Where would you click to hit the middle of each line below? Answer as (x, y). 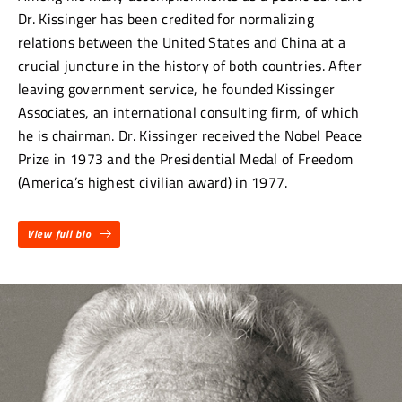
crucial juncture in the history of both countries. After (190, 65)
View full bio (59, 234)
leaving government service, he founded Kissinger (177, 88)
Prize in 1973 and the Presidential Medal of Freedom (186, 158)
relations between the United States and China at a (182, 42)
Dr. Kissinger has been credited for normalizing (166, 18)
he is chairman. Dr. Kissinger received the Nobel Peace (190, 135)
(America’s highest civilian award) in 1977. (153, 182)
